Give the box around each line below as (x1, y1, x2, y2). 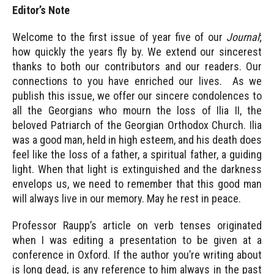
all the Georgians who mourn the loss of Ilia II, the (12, 104, 262, 117)
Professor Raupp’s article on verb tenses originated (12, 219, 262, 232)
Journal (226, 31, 260, 43)
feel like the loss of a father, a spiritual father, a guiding (12, 148, 262, 161)
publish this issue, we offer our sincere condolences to (12, 89, 262, 102)
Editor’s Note (12, 3, 70, 17)
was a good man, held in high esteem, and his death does (12, 133, 262, 146)
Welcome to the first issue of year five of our (12, 31, 227, 43)
